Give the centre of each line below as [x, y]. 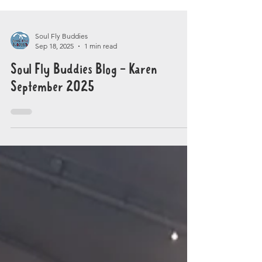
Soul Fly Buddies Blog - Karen [84, 112]
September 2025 [52, 129]
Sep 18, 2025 [54, 88]
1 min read [101, 88]
